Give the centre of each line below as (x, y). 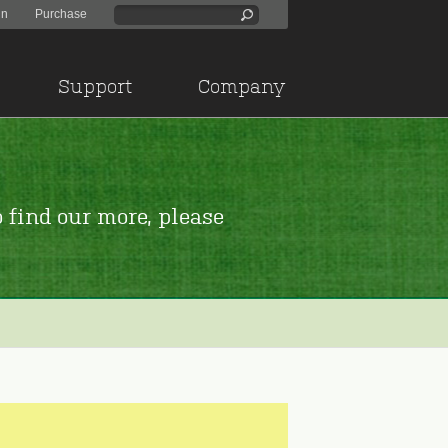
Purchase (61, 14)
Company (242, 86)
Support (95, 86)
